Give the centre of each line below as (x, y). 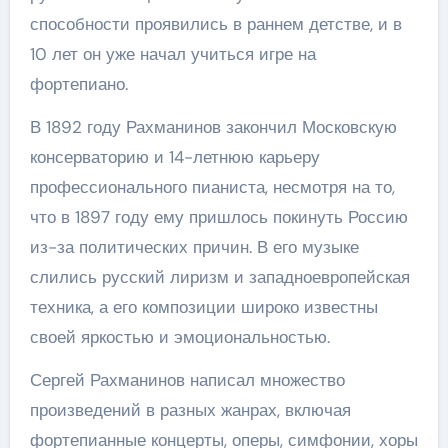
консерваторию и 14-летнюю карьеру (174, 156)
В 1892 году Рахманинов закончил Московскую (213, 126)
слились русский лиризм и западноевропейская (219, 276)
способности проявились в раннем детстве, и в (215, 23)
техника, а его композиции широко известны (203, 306)
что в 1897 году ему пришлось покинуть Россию (218, 216)
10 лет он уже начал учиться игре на (172, 53)
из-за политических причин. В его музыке (194, 246)
